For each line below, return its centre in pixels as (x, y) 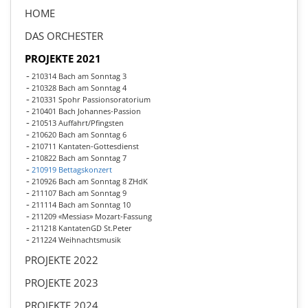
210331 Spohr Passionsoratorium (91, 99)
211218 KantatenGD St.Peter (82, 228)
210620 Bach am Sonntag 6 (79, 134)
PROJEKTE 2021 (63, 58)
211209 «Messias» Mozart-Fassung (92, 216)
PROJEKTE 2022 (62, 260)
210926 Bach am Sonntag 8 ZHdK (90, 181)
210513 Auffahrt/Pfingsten (78, 123)
